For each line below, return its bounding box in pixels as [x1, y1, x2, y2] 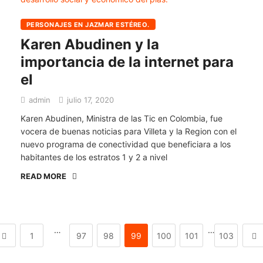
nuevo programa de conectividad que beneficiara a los [21, 139, 231, 149]
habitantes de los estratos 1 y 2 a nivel [21, 152, 167, 162]
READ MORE [21, 171, 66, 181]
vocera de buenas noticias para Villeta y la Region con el [21, 126, 237, 136]
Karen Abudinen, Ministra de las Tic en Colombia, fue [21, 113, 222, 123]
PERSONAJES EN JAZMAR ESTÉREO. [26, 21, 150, 29]
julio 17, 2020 [65, 95, 114, 104]
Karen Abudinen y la [21, 36, 159, 53]
